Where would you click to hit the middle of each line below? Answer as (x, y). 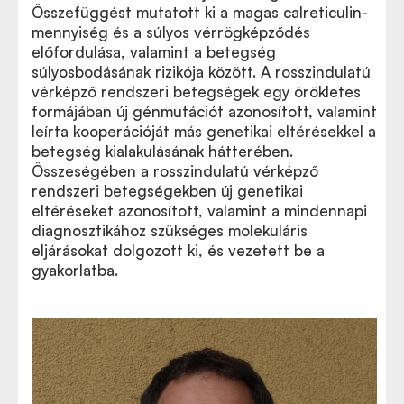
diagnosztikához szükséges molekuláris (170, 230)
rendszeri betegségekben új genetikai (167, 190)
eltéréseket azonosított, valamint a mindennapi (199, 210)
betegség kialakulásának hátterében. (162, 151)
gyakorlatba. (75, 270)
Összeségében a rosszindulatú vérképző (175, 170)
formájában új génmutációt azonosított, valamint (204, 111)
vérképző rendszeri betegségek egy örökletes (196, 91)
